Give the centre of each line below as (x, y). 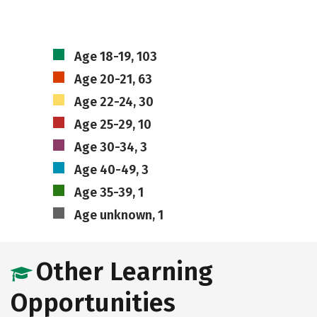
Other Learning (125, 272)
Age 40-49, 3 (111, 170)
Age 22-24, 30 (114, 102)
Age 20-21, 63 (113, 79)
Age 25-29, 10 (113, 125)
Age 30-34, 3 (110, 147)
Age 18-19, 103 (115, 57)
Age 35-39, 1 (109, 192)
